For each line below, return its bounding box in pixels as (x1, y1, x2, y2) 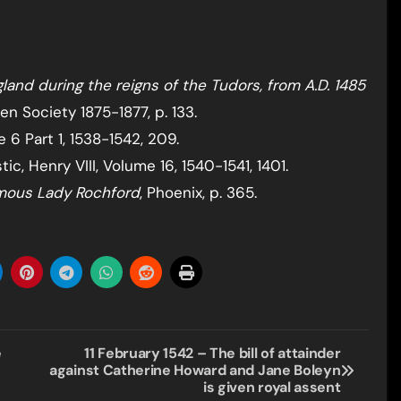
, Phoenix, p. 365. (140, 183, 257, 202)
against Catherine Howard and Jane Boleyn (49, 361, 341, 380)
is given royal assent (203, 378, 341, 397)
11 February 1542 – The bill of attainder (84, 344, 341, 363)
